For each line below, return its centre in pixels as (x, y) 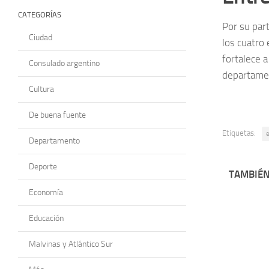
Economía (46, 192)
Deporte (43, 166)
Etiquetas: (239, 133)
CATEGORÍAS (40, 14)
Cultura (41, 89)
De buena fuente (57, 115)
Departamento (54, 141)
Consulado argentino (64, 63)
